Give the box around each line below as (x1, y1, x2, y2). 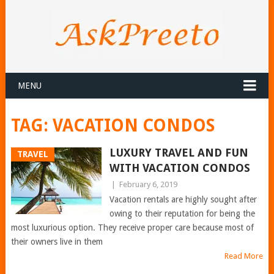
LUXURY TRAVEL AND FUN (109, 146, 248, 159)
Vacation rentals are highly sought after (109, 194, 257, 204)
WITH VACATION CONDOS (109, 161, 250, 174)
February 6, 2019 (119, 180, 177, 189)
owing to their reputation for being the (109, 209, 255, 218)
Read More (224, 251, 264, 261)
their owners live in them (10, 237, 103, 246)
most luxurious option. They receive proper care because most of (10, 223, 254, 232)
